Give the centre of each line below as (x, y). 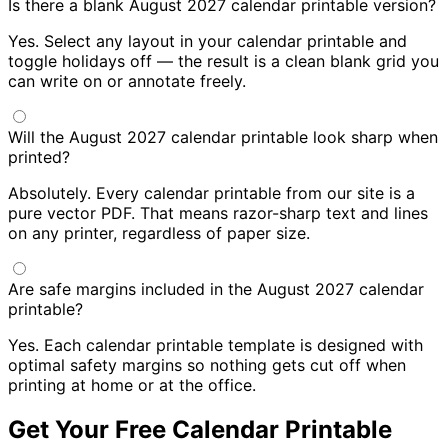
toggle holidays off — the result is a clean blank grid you (223, 61)
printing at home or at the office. (132, 385)
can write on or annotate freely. (127, 81)
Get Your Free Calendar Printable (200, 430)
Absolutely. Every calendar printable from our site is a (211, 193)
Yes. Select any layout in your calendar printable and (207, 41)
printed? (39, 157)
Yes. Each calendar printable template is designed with (215, 345)
